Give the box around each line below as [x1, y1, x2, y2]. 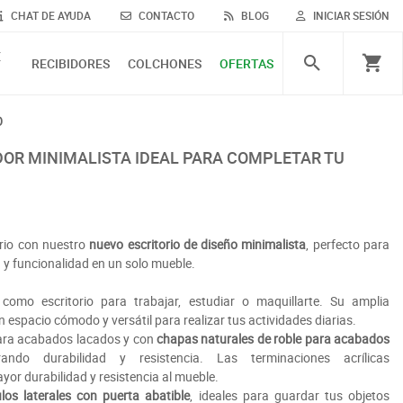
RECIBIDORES [31, 55, 111, 72]
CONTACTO [136, 8, 194, 22]
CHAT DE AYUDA [8, 8, 91, 22]
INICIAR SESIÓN [313, 8, 390, 22]
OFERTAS [219, 55, 274, 72]
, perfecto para [306, 235, 390, 253]
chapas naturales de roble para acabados [156, 329, 390, 347]
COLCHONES [128, 55, 202, 72]
